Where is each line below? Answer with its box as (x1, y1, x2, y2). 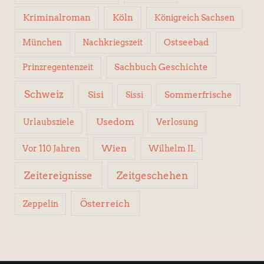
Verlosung (156, 117, 199, 127)
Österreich (80, 197, 131, 209)
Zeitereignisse (24, 169, 93, 182)
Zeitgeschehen (117, 169, 189, 182)
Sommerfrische (164, 89, 233, 100)
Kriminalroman (23, 12, 91, 24)
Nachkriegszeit (82, 38, 143, 48)
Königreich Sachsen (154, 13, 235, 23)
